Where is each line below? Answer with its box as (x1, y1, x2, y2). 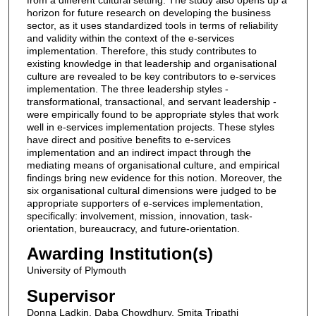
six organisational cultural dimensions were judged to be (26, 184, 276, 196)
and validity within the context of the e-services (26, 32, 234, 44)
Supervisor (26, 286, 115, 305)
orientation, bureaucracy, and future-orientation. (26, 222, 240, 234)
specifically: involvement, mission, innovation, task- (26, 209, 253, 221)
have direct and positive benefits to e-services (26, 133, 231, 145)
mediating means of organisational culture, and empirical (26, 159, 279, 171)
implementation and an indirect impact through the (26, 146, 251, 158)
